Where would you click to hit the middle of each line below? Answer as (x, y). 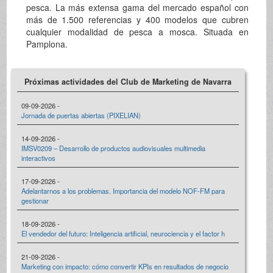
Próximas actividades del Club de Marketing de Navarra (128, 82)
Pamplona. (47, 44)
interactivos (38, 158)
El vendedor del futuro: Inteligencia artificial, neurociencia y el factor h (123, 234)
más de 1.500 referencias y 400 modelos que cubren (137, 20)
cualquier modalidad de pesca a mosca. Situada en (137, 32)
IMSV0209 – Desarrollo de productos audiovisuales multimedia (113, 148)
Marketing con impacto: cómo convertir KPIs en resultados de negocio (125, 267)
